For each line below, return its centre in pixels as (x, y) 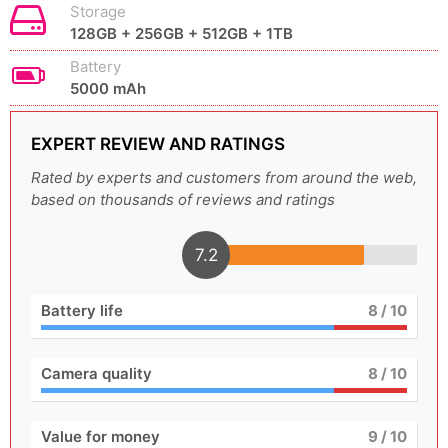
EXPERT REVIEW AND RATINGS (158, 144)
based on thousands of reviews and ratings (183, 199)
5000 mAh (108, 88)
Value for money (100, 436)
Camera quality (96, 373)
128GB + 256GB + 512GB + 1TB (181, 33)
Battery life (82, 310)
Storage (98, 11)
